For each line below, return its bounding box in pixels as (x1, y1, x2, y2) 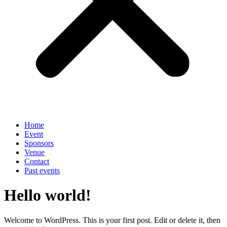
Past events (24, 166, 60, 175)
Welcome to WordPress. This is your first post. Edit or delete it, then (4, 215, 220, 224)
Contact (24, 157, 49, 166)
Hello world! (4, 186, 91, 205)
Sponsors (24, 138, 54, 147)
